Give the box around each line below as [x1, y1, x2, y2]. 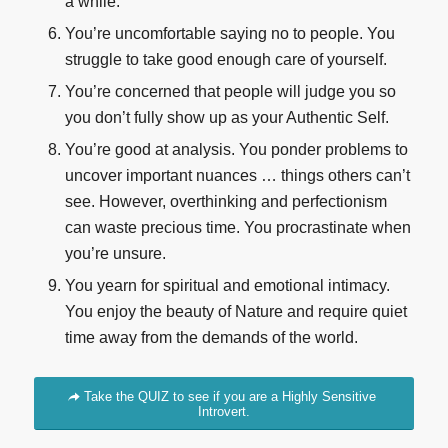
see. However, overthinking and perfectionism [64, 192, 387, 210]
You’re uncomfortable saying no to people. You [64, 24, 395, 42]
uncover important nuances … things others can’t [64, 166, 410, 184]
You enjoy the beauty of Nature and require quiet [64, 302, 407, 320]
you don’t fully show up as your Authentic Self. [64, 108, 389, 126]
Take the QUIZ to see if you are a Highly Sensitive [83, 388, 376, 404]
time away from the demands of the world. [64, 328, 358, 346]
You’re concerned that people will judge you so [64, 82, 396, 100]
